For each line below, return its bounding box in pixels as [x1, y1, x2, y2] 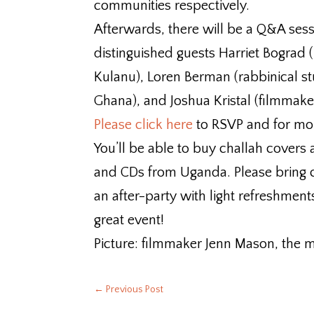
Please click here [94, 116, 197, 132]
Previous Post [106, 284, 164, 296]
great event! [94, 212, 165, 228]
